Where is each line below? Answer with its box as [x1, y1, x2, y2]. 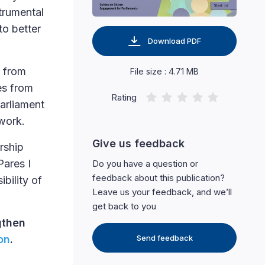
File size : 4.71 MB [130, 66, 199, 77]
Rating [111, 91, 137, 103]
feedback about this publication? [92, 172, 225, 184]
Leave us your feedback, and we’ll [92, 186, 232, 198]
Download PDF [147, 36, 201, 46]
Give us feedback [92, 137, 185, 150]
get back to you [92, 201, 156, 212]
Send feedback [136, 233, 193, 243]
